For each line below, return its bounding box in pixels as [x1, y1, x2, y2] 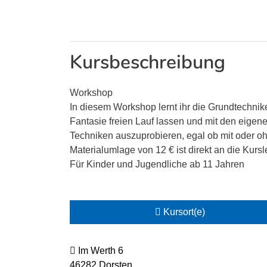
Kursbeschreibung [70, 49, 225, 75]
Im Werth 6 [76, 246, 123, 256]
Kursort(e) [161, 207, 205, 217]
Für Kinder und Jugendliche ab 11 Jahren [70, 159, 244, 169]
